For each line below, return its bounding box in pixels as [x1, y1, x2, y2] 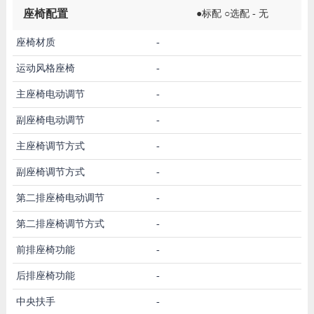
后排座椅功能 [15, 270, 75, 281]
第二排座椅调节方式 [15, 218, 104, 229]
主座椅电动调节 [15, 88, 85, 100]
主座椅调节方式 [15, 140, 85, 151]
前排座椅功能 [15, 244, 75, 255]
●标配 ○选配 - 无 [196, 8, 268, 19]
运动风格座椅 [15, 62, 75, 74]
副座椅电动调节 [15, 114, 85, 125]
